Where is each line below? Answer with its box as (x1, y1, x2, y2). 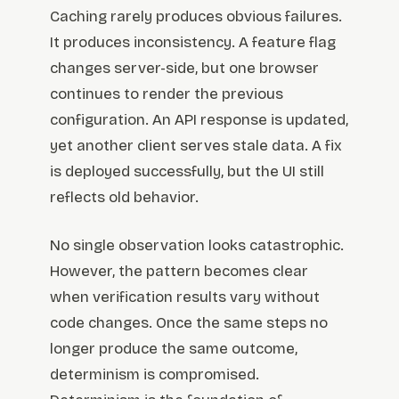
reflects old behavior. (50, 187, 199, 207)
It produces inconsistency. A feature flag (50, 32, 336, 52)
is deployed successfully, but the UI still (50, 161, 324, 181)
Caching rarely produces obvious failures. (50, 6, 342, 26)
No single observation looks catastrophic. (50, 236, 344, 256)
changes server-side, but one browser (50, 58, 319, 77)
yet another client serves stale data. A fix (50, 135, 342, 155)
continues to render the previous (50, 84, 283, 103)
